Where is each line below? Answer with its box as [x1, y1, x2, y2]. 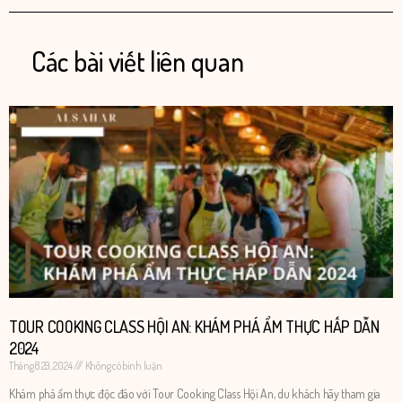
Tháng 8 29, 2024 [9, 358, 74, 372]
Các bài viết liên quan [31, 43, 244, 78]
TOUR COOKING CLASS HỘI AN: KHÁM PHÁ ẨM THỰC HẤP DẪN [9, 316, 380, 336]
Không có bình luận [83, 358, 162, 372]
